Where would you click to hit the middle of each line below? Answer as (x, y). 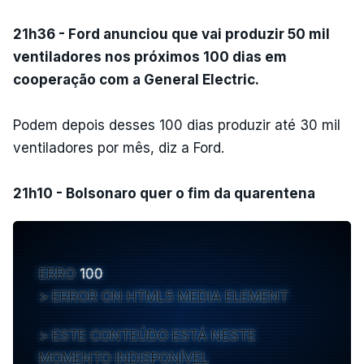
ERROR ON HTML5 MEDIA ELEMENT (170, 296)
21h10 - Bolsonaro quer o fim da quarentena (164, 193)
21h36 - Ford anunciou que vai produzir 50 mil (171, 34)
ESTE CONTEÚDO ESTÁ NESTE (154, 335)
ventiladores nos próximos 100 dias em (150, 56)
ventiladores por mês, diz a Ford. (119, 147)
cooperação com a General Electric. (136, 79)
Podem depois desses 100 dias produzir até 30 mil (177, 125)
